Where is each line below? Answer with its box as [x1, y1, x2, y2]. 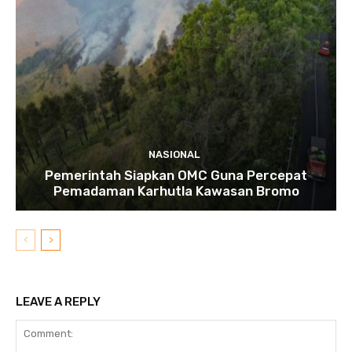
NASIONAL [148, 148, 200, 160]
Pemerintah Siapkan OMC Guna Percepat [45, 167, 307, 183]
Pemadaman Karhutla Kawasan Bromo [53, 182, 299, 199]
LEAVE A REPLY [16, 294, 101, 309]
